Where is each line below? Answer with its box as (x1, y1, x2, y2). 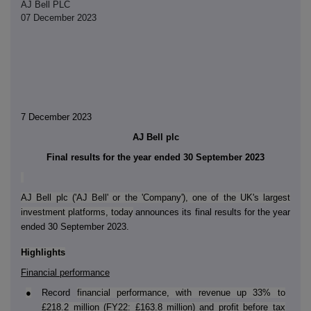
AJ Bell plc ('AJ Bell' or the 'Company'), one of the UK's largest (21, 192, 290, 203)
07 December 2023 (21, 12, 96, 24)
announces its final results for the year (135, 207, 291, 218)
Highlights (21, 247, 65, 258)
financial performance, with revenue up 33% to (76, 287, 285, 299)
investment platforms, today (21, 207, 134, 218)
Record (42, 287, 77, 299)
